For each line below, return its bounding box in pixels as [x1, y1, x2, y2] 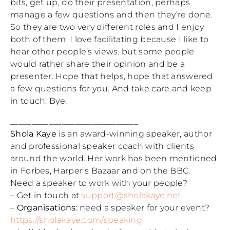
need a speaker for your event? [77, 203, 210, 213]
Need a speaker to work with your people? [10, 178, 187, 188]
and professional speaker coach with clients [10, 141, 194, 151]
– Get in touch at [10, 190, 82, 201]
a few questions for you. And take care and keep [10, 84, 212, 94]
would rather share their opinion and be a [10, 59, 185, 69]
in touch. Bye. [10, 96, 67, 106]
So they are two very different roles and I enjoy [10, 22, 204, 32]
